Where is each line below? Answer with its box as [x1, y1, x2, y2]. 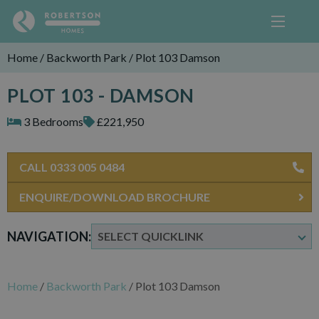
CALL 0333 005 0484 [19, 160, 125, 174]
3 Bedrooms [21, 115, 83, 128]
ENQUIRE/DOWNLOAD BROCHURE [19, 190, 210, 204]
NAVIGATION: [7, 228, 91, 244]
